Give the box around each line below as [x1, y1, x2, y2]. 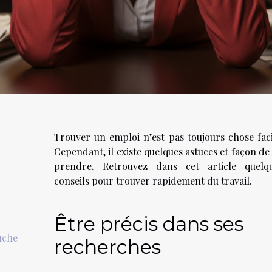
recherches [54, 234, 161, 259]
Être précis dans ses [54, 211, 243, 236]
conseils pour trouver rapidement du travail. [54, 174, 252, 187]
